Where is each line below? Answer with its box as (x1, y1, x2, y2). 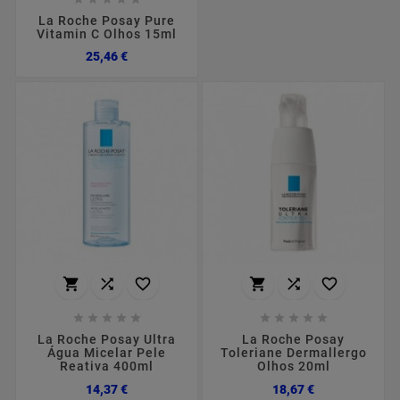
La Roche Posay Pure (38, 13, 175, 29)
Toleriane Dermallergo (220, 346, 367, 361)
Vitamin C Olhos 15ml (37, 27, 177, 42)
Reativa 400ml (60, 359, 154, 374)
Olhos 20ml (256, 359, 330, 374)
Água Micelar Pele (47, 346, 166, 361)
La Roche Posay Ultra (37, 332, 176, 347)
